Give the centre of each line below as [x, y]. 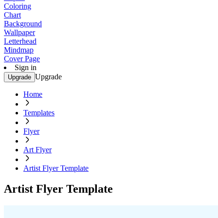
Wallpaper [19, 32]
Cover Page [22, 59]
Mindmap [19, 50]
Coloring [18, 6]
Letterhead [20, 41]
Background [23, 24]
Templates [39, 113]
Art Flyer [37, 150]
